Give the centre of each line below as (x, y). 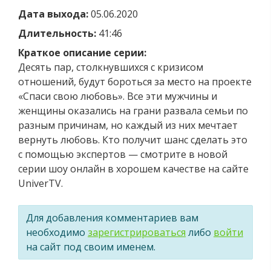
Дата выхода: (53, 14)
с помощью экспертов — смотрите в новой (123, 154)
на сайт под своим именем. (91, 247)
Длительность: (57, 33)
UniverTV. (41, 183)
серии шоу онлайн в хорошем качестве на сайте (133, 168)
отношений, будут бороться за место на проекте (135, 81)
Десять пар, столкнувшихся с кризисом (111, 67)
